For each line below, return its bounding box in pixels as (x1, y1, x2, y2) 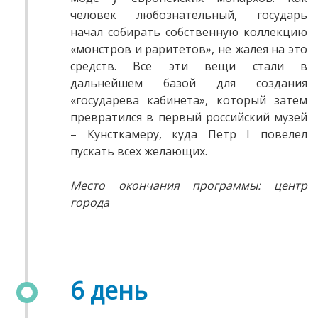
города (70, 194, 109, 211)
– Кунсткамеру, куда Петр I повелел (70, 126, 307, 143)
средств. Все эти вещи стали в (70, 58, 307, 75)
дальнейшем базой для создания (70, 75, 307, 92)
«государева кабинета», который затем (70, 92, 307, 109)
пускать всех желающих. (70, 143, 207, 160)
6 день (70, 274, 148, 307)
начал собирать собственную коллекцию (70, 24, 307, 40)
